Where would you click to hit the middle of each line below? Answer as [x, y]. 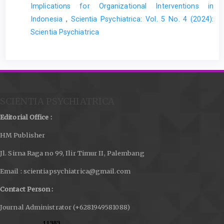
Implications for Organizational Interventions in [122, 6]
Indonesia [48, 19]
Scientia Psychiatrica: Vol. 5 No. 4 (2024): [142, 19]
